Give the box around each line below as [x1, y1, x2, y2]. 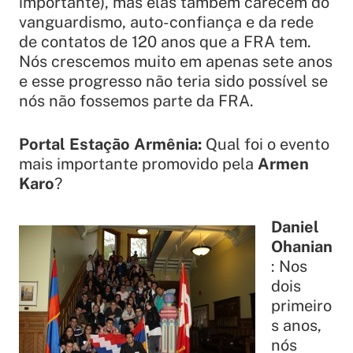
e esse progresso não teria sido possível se [19, 71, 328, 91]
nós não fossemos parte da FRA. [19, 91, 254, 110]
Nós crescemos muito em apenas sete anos [19, 51, 333, 71]
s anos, [271, 315, 321, 335]
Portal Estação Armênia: [19, 134, 202, 154]
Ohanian [271, 236, 333, 256]
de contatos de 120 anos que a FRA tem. [19, 32, 311, 51]
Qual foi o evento [202, 134, 329, 154]
